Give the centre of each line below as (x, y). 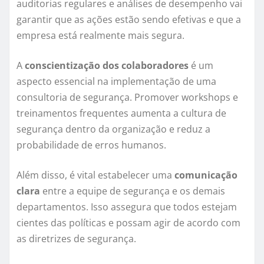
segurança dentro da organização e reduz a (113, 129)
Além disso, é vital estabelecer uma (95, 175)
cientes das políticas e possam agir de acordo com (128, 223)
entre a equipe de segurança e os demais (133, 191)
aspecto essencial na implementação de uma (116, 82)
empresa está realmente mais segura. (100, 36)
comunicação (206, 175)
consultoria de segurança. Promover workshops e (127, 98)
